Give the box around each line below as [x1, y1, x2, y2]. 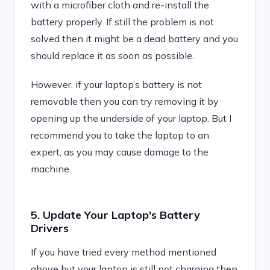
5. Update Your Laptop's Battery [31, 208, 200, 222]
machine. [31, 163, 71, 175]
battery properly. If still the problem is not [31, 16, 214, 28]
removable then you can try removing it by [31, 95, 219, 107]
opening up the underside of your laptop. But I [31, 112, 231, 124]
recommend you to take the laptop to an [31, 129, 209, 141]
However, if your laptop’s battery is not [31, 78, 202, 90]
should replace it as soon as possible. [31, 49, 194, 61]
